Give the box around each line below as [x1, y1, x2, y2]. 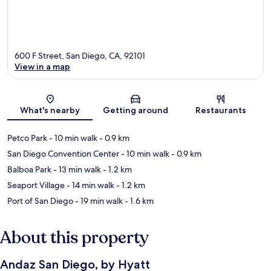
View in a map [15, 60, 70, 72]
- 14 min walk [65, 179, 114, 191]
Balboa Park [7, 163, 51, 175]
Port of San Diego [7, 195, 73, 206]
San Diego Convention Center [7, 148, 119, 159]
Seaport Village [7, 179, 65, 191]
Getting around [102, 104, 168, 116]
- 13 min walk [51, 163, 101, 175]
